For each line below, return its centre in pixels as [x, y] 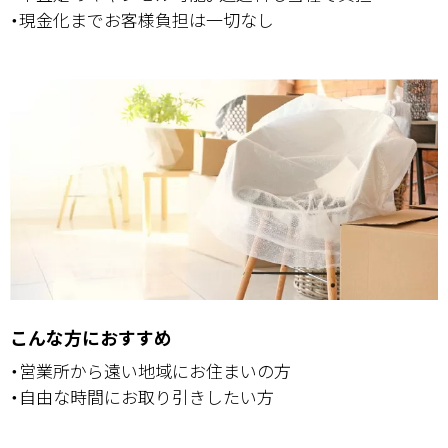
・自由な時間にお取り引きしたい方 [142, 397]
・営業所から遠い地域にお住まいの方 [150, 371]
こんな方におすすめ [91, 337]
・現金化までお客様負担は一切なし [142, 20]
